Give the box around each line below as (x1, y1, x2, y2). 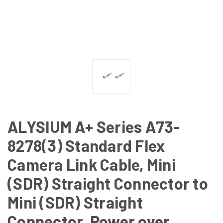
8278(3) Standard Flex (7, 135, 165, 155)
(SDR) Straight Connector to (7, 173, 208, 193)
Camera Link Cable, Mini (7, 154, 176, 174)
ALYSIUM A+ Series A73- (7, 116, 180, 136)
